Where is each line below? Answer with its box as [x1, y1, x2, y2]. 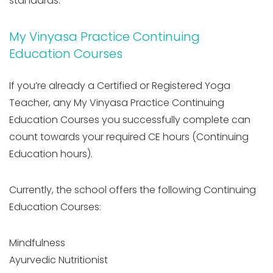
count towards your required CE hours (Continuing [9, 129, 249, 144]
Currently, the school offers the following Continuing [9, 182, 256, 197]
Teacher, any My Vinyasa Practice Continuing [9, 95, 224, 110]
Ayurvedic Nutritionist [9, 252, 108, 267]
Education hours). [9, 146, 93, 161]
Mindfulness [9, 235, 65, 250]
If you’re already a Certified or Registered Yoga [9, 78, 230, 93]
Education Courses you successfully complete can [9, 112, 250, 127]
